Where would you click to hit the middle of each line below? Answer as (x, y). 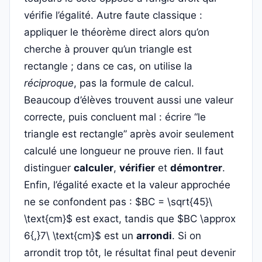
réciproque (49, 83)
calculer (94, 168)
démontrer (196, 168)
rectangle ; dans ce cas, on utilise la (108, 66)
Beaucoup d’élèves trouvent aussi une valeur (129, 100)
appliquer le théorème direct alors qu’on (117, 32)
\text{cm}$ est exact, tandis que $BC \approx (130, 219)
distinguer (49, 168)
